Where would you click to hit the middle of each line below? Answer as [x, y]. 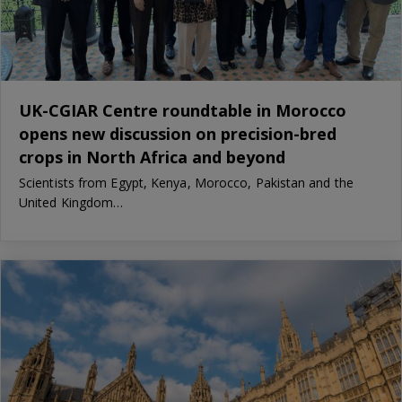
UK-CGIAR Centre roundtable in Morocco [183, 111]
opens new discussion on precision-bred [178, 134]
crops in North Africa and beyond [152, 157]
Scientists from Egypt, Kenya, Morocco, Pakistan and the [186, 183]
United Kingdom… [71, 203]
